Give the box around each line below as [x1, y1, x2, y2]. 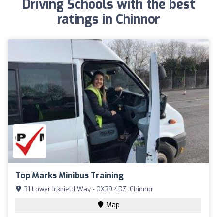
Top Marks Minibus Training [15, 170, 124, 181]
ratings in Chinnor [57, 11, 160, 28]
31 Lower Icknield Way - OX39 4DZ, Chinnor [22, 185, 153, 193]
